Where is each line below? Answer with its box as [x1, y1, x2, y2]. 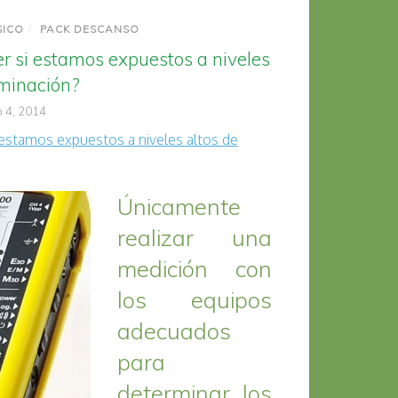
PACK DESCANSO [39, 22, 139, 36]
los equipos [116, 285, 272, 314]
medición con [116, 254, 272, 283]
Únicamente [116, 192, 241, 220]
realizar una [116, 223, 272, 251]
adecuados [116, 316, 231, 345]
